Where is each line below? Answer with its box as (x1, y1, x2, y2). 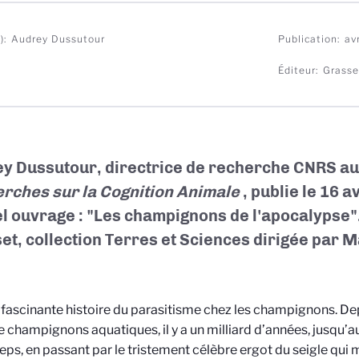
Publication (277, 33, 338, 45)
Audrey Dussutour (11, 33, 106, 45)
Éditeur (277, 64, 316, 76)
